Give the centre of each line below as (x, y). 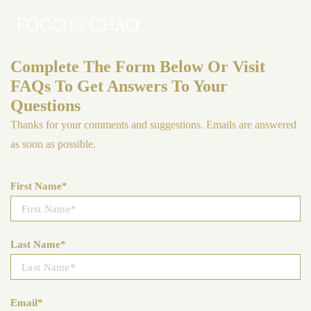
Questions (45, 106)
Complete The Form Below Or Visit (138, 67)
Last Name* (38, 244)
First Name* (39, 186)
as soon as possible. (53, 144)
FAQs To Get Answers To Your (119, 86)
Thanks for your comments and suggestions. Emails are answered (153, 125)
